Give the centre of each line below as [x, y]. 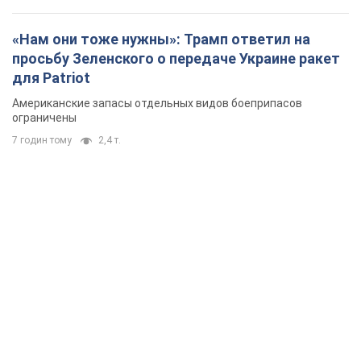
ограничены [44, 118]
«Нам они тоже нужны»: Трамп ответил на [161, 39]
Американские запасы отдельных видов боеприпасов [157, 104]
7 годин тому [42, 141]
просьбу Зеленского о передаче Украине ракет [176, 59]
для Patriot [51, 78]
